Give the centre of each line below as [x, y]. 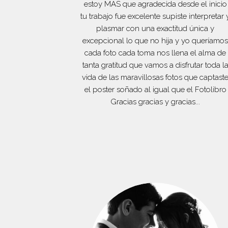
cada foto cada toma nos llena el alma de [155, 53]
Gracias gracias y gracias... [155, 102]
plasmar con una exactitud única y [155, 28]
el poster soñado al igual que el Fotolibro [155, 89]
